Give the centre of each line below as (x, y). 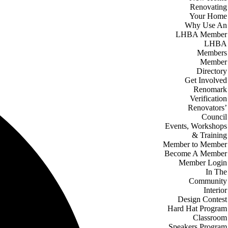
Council (214, 117)
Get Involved (206, 80)
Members (212, 53)
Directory (212, 71)
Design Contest (202, 199)
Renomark (210, 89)
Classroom (210, 218)
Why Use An (206, 25)
